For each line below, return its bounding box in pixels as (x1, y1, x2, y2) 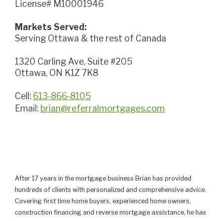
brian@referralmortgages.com (40, 103, 165, 114)
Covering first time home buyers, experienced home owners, (15, 197, 191, 205)
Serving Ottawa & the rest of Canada (15, 33, 166, 43)
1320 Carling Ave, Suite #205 (19, 56, 132, 67)
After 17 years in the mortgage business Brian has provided (15, 175, 191, 183)
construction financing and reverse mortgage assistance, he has (15, 209, 206, 217)
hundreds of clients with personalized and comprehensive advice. (15, 186, 206, 194)
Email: (15, 103, 40, 114)
